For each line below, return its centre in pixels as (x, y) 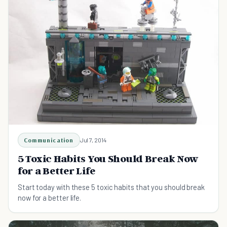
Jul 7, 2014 (93, 140)
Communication (49, 140)
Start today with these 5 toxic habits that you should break (111, 187)
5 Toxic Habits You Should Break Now (108, 158)
